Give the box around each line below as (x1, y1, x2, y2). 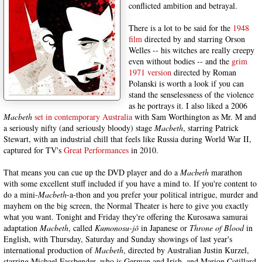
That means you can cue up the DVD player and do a (4, 167, 180, 178)
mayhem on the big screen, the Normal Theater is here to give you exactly (4, 200, 249, 211)
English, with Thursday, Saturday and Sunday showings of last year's (4, 233, 232, 244)
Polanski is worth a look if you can (129, 78, 244, 89)
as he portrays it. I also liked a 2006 (129, 100, 247, 111)
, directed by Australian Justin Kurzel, (123, 244, 249, 256)
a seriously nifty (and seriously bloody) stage (4, 122, 154, 133)
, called (68, 222, 95, 233)
